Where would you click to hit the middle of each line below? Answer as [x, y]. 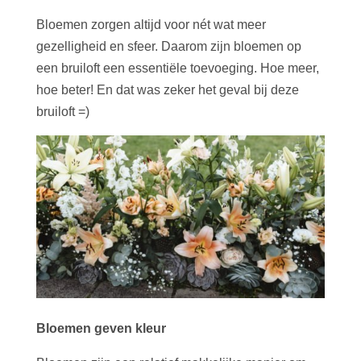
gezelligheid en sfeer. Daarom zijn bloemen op [168, 47]
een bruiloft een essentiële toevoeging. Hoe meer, [177, 68]
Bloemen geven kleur [101, 328]
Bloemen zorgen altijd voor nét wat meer [151, 25]
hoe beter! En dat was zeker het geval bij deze [167, 90]
